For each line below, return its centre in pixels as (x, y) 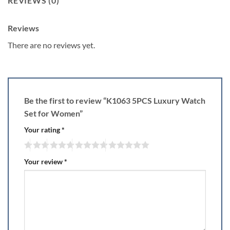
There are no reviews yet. (51, 45)
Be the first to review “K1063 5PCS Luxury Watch (115, 100)
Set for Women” (54, 113)
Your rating (43, 129)
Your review (44, 161)
